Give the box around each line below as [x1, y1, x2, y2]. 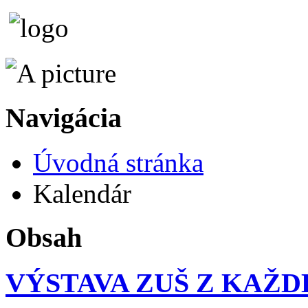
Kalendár [33, 178, 131, 208]
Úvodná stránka [33, 147, 203, 177]
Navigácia [5, 102, 122, 133]
